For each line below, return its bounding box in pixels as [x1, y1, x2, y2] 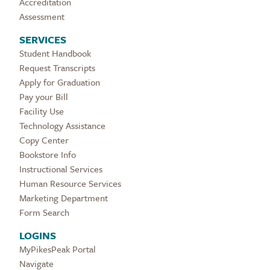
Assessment [19, 10, 64, 24]
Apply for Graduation [19, 75, 100, 89]
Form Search [19, 206, 69, 219]
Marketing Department [19, 191, 108, 205]
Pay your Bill [19, 90, 68, 104]
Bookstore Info [19, 148, 76, 162]
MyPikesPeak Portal [19, 242, 96, 256]
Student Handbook [19, 46, 91, 60]
